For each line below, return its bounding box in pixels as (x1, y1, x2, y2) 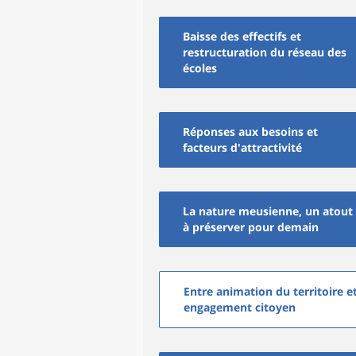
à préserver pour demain (183, 219, 319, 234)
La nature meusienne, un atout (183, 203, 353, 219)
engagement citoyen (184, 300, 296, 315)
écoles (183, 60, 217, 75)
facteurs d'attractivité (183, 140, 302, 155)
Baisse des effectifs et (183, 29, 301, 44)
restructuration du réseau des (183, 44, 346, 60)
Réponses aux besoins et (183, 124, 318, 139)
